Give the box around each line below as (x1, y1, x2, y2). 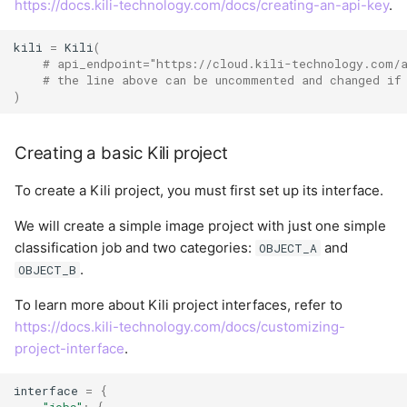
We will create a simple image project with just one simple (15, 217, 386, 235)
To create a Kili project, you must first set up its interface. (15, 182, 383, 200)
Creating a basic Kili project (15, 143, 228, 164)
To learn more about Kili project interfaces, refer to (15, 296, 342, 314)
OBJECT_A (258, 240, 317, 257)
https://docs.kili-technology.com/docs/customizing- (15, 318, 345, 336)
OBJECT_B (17, 262, 76, 279)
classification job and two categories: (15, 239, 255, 257)
